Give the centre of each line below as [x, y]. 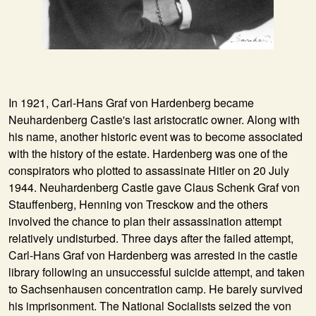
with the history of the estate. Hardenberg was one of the [148, 153]
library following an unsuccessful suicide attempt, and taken [157, 272]
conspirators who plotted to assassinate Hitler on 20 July [149, 170]
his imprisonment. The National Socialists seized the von [150, 306]
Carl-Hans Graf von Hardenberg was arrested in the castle [153, 255]
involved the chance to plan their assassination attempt [145, 221]
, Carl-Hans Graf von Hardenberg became [150, 103]
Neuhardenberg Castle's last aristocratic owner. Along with [154, 120]
